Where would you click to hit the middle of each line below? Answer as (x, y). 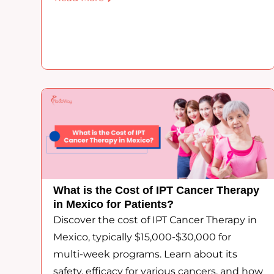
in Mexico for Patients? (114, 205)
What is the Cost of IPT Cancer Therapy (157, 191)
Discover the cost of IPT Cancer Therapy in (155, 220)
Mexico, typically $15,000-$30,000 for (143, 237)
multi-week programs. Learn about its (146, 254)
